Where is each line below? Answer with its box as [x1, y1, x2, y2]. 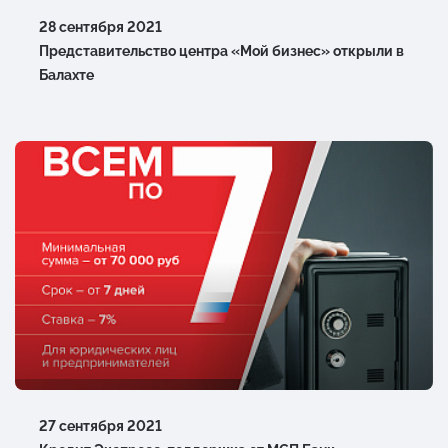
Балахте [39, 67, 94, 84]
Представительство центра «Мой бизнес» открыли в [39, 43, 404, 60]
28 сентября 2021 [39, 19, 162, 36]
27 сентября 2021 [39, 418, 162, 435]
